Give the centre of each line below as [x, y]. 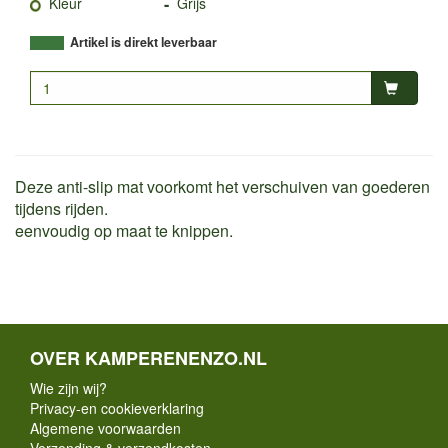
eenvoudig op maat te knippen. [124, 230]
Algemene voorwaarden [105, 427]
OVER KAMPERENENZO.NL [148, 357]
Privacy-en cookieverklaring [117, 407]
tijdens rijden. [61, 208]
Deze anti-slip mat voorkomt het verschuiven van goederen [222, 186]
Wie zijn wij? [68, 387]
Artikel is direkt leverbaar [143, 41]
